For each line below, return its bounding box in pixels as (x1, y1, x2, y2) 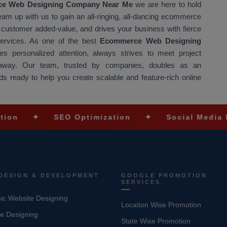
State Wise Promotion (121, 217, 191, 225)
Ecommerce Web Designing (96, 36, 201, 45)
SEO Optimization (14, 112, 92, 121)
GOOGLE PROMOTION (121, 172, 207, 178)
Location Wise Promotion (121, 201, 201, 209)
